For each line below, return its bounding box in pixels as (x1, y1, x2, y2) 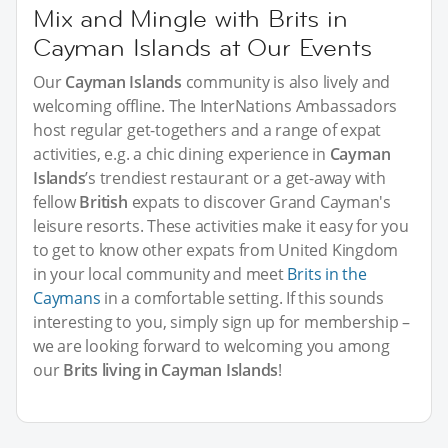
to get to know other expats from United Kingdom (33, 238, 399, 261)
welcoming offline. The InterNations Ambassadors (33, 94, 398, 117)
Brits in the (287, 262, 367, 285)
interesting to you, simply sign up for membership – (33, 310, 411, 333)
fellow (33, 190, 80, 213)
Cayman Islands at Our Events (33, 31, 372, 63)
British (79, 190, 128, 213)
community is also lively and (181, 70, 391, 93)
